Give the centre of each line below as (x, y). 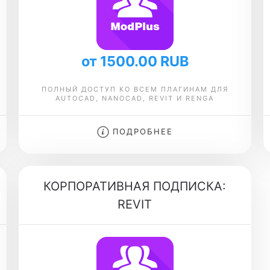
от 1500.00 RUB (135, 61)
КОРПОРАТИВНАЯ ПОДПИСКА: (135, 186)
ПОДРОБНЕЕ (141, 131)
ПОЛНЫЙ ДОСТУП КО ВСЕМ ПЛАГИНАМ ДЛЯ (135, 89)
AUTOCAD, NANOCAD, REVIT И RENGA (135, 98)
